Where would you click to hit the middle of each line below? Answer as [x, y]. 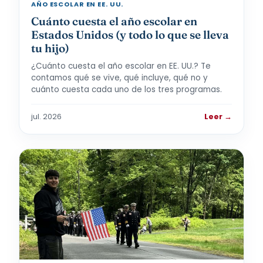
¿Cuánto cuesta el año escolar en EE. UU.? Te [121, 66]
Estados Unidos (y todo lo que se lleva [130, 35]
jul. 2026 [46, 117]
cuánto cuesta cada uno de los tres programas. [127, 90]
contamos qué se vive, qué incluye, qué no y [119, 78]
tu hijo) [50, 48]
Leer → [218, 117]
